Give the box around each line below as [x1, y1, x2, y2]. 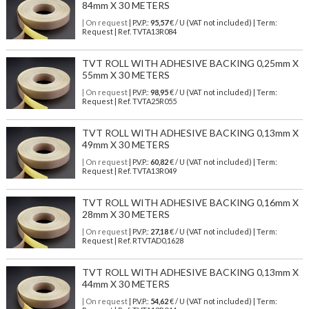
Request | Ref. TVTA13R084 [81, 27, 177, 37]
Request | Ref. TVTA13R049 [81, 166, 177, 176]
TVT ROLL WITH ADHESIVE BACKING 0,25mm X [81, 57, 299, 70]
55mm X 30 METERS [81, 69, 170, 81]
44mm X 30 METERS [81, 278, 170, 290]
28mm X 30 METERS [81, 208, 170, 221]
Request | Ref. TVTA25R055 [81, 97, 177, 106]
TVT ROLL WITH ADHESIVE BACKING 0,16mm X [81, 197, 299, 209]
